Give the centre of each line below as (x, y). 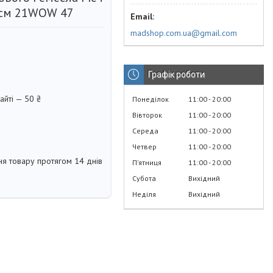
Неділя (144, 194)
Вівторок (147, 115)
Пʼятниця (147, 162)
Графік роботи (176, 74)
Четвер (144, 146)
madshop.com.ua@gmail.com (184, 33)
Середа (145, 130)
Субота (144, 178)
